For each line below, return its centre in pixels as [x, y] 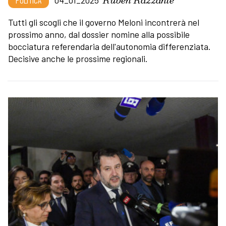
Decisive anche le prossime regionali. [78, 59]
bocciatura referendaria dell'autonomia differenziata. [109, 47]
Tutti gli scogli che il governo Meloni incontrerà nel [104, 22]
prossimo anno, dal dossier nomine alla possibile [99, 35]
